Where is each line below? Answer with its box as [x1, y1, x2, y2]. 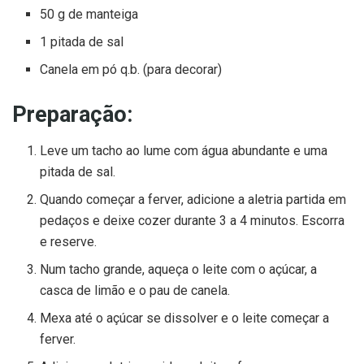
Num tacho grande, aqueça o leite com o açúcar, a [40, 261, 318, 277]
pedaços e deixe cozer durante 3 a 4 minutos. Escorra [40, 212, 345, 228]
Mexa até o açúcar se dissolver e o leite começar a [40, 310, 330, 326]
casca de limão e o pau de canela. [40, 282, 231, 298]
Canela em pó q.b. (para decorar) [40, 62, 223, 78]
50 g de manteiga [40, 6, 139, 23]
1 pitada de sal [40, 34, 124, 50]
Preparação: [12, 102, 133, 128]
